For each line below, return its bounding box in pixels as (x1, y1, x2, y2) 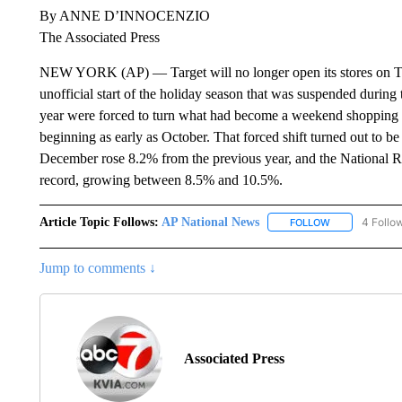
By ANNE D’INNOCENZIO (39, 7, 210, 23)
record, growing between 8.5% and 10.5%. (39, 171, 286, 188)
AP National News (161, 214, 259, 229)
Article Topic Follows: (39, 214, 159, 229)
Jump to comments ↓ (39, 259, 156, 275)
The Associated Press (39, 29, 160, 45)
